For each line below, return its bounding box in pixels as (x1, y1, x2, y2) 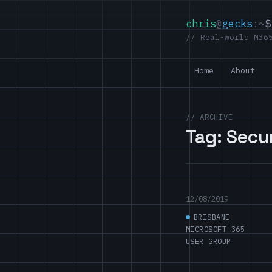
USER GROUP (186, 237, 231, 246)
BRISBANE (194, 212, 230, 222)
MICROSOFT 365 (186, 225, 245, 234)
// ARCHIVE (186, 112, 233, 121)
